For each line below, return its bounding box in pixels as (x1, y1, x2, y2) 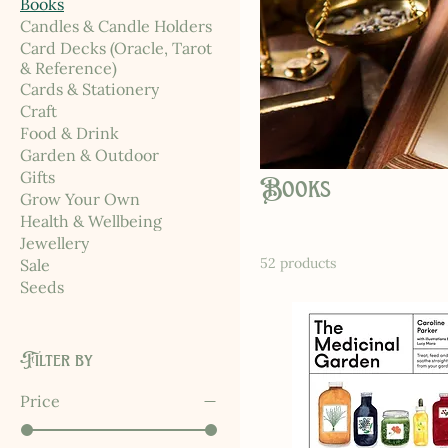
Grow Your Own (20, 189, 140, 210)
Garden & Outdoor (20, 145, 159, 166)
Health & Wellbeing (20, 211, 162, 232)
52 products (260, 254, 336, 273)
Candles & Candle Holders (20, 16, 212, 37)
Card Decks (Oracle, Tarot (20, 38, 212, 59)
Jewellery (20, 233, 89, 254)
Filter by (20, 348, 93, 373)
